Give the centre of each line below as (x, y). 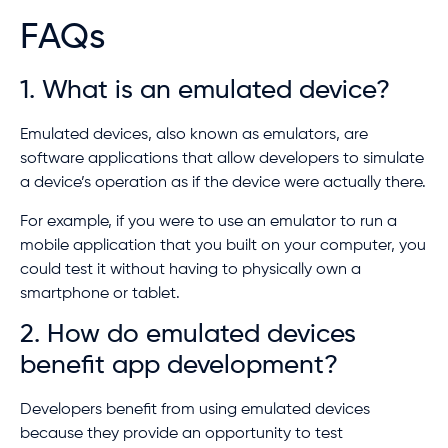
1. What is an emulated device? (205, 91)
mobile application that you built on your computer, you (223, 245)
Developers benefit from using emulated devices (195, 409)
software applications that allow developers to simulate (222, 159)
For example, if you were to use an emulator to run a (208, 221)
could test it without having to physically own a (190, 269)
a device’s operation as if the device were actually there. (223, 183)
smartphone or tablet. (100, 293)
